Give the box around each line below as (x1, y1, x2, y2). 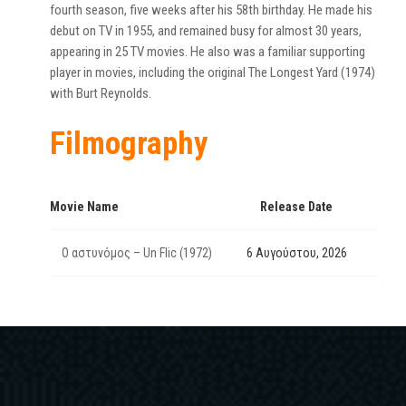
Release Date (260, 199, 333, 214)
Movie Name (50, 199, 119, 214)
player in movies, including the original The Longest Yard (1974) (50, 64, 375, 81)
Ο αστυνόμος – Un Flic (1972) (62, 246, 212, 260)
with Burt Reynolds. (50, 85, 151, 101)
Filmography (50, 125, 208, 162)
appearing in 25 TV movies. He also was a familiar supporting (50, 43, 365, 60)
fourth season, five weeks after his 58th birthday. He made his (50, 2, 372, 18)
